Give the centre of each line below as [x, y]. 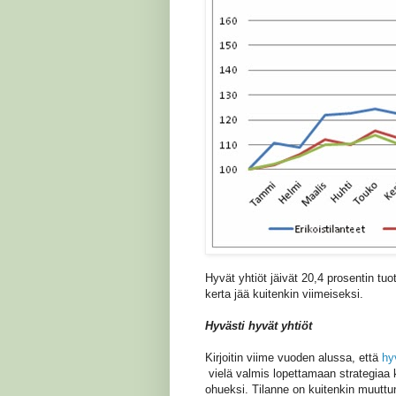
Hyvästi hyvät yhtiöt [259, 325]
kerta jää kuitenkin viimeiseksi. [284, 293]
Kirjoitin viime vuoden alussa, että [293, 357]
